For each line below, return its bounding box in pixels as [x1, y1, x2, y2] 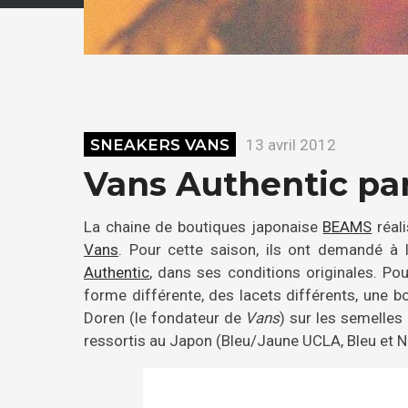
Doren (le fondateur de [84, 309, 246, 328]
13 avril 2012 [246, 135, 337, 154]
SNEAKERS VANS [90, 135, 230, 154]
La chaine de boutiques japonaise [84, 218, 323, 237]
